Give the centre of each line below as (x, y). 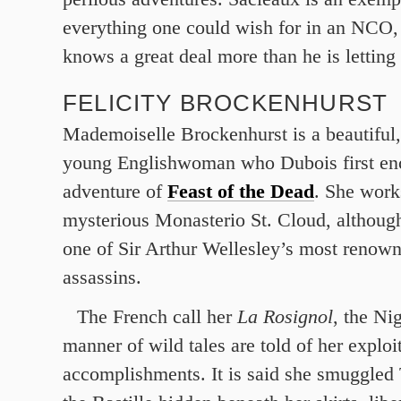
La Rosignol (285, 317)
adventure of (115, 192)
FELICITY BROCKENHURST (226, 103)
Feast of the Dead (241, 192)
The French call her (157, 317)
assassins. (102, 277)
